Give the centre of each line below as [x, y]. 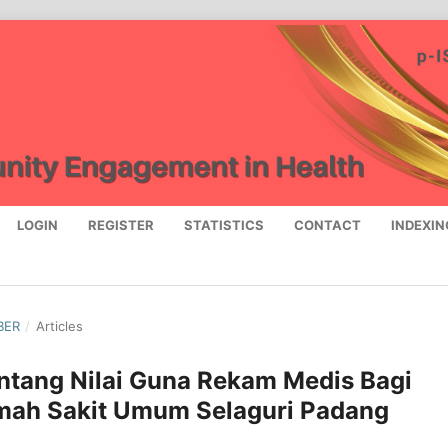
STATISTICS [224, 225]
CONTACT [327, 225]
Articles [59, 326]
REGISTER [121, 225]
